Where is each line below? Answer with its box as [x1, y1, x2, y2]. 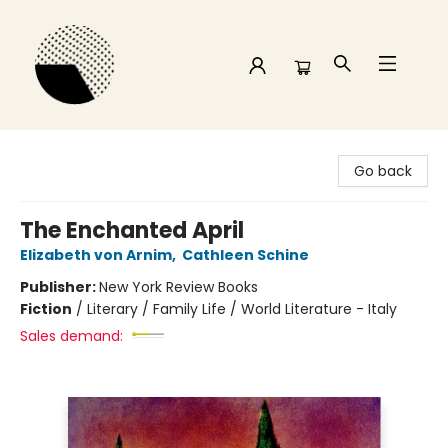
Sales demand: [20, 326, 123, 346]
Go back [354, 161, 412, 181]
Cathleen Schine [182, 245, 309, 265]
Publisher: [20, 277, 99, 297]
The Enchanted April [20, 215, 244, 246]
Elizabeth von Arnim [20, 245, 172, 265]
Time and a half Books [15, 139, 170, 159]
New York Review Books [99, 277, 258, 297]
